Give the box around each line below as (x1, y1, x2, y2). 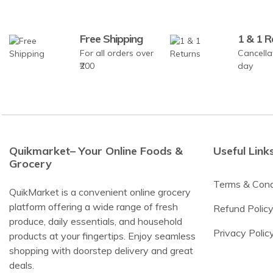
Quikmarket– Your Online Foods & (9, 144, 183, 158)
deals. (9, 259, 34, 272)
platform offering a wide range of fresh (9, 200, 178, 213)
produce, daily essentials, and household (9, 215, 182, 228)
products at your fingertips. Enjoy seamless (9, 230, 196, 243)
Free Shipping (80, 32, 143, 46)
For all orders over (80, 48, 154, 59)
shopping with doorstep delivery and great (9, 244, 193, 257)
